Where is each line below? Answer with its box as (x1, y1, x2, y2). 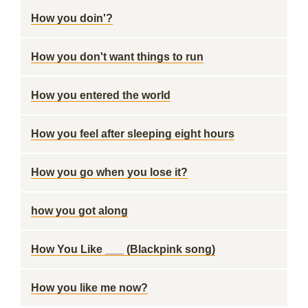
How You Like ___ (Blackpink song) (31, 243, 215, 255)
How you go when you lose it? (31, 166, 188, 178)
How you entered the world (31, 89, 170, 101)
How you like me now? (31, 282, 148, 294)
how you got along (31, 205, 128, 217)
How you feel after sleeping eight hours (31, 128, 234, 140)
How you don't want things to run (31, 51, 203, 63)
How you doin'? (31, 12, 113, 24)
